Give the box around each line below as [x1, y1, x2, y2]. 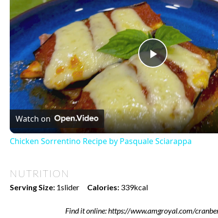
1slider [56, 182, 79, 192]
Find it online [65, 205, 105, 215]
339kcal [121, 182, 148, 192]
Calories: [87, 182, 119, 192]
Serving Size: [10, 182, 55, 192]
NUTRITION [10, 167, 70, 179]
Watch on [16, 113, 51, 124]
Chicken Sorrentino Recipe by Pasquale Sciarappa [10, 135, 192, 146]
